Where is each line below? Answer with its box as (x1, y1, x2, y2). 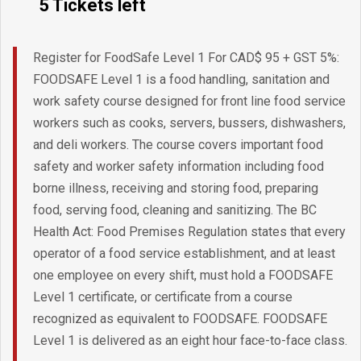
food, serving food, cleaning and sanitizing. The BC (33, 201, 317, 218)
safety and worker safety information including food (33, 158, 324, 174)
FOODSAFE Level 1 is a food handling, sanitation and (33, 71, 330, 87)
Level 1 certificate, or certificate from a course (33, 288, 293, 305)
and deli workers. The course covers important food (33, 136, 323, 152)
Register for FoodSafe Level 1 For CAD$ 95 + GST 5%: (33, 49, 339, 65)
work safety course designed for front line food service (33, 93, 346, 109)
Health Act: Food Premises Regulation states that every (33, 223, 346, 239)
